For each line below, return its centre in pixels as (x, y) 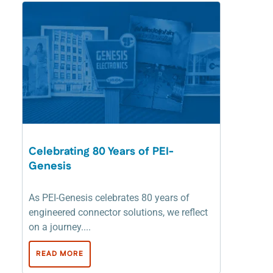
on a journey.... (60, 227)
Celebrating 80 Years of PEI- (101, 151)
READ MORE (60, 253)
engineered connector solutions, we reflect (118, 212)
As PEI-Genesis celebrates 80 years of (109, 197)
